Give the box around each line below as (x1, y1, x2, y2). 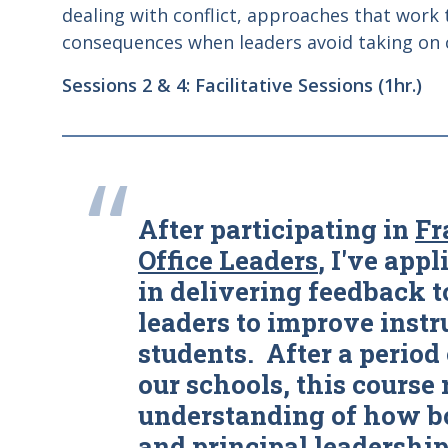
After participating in (138, 212, 415, 246)
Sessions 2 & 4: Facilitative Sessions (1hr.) (62, 73, 422, 97)
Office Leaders (138, 243, 318, 277)
